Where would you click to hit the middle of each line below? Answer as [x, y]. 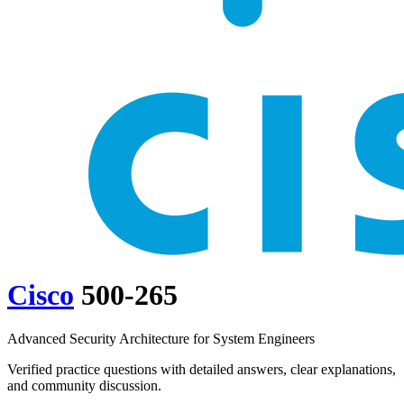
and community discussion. [84, 386]
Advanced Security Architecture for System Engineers [161, 339]
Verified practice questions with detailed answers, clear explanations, [202, 370]
